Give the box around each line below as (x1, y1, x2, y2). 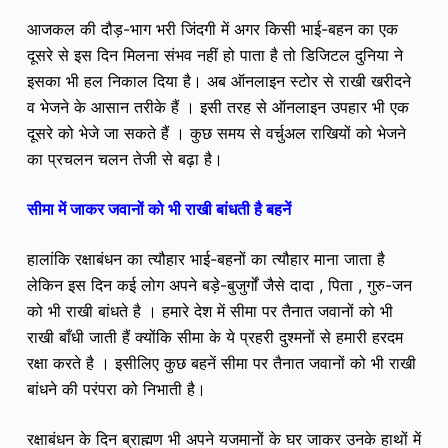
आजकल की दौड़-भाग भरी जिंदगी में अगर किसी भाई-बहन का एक (26, 19, 398, 40)
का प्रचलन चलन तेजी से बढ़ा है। (26, 149, 223, 170)
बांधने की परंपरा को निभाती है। (26, 379, 206, 400)
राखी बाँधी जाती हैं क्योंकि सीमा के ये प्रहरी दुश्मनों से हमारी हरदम (26, 327, 403, 348)
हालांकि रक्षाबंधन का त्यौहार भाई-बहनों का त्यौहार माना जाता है (26, 249, 385, 270)
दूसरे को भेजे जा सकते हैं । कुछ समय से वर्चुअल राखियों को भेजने (26, 123, 406, 144)
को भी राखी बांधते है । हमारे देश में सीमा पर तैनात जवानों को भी (26, 301, 393, 322)
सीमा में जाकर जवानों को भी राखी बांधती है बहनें (26, 199, 295, 220)
